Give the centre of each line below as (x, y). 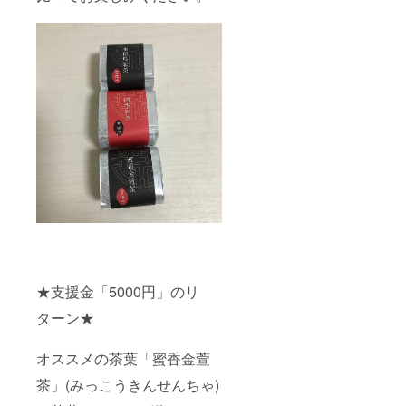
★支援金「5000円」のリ (118, 291)
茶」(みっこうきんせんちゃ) (128, 384)
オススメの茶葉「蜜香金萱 (123, 358)
